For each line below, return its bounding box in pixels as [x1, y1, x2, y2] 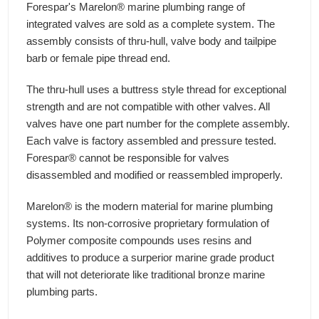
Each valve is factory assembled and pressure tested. [26, 135, 277, 147]
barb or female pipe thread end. [26, 52, 171, 65]
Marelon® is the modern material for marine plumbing [26, 200, 273, 213]
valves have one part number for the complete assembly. [26, 117, 291, 130]
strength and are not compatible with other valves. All [26, 100, 271, 113]
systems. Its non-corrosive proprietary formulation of [26, 217, 270, 230]
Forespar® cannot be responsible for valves [26, 152, 230, 164]
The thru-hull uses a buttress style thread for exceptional [26, 83, 287, 96]
